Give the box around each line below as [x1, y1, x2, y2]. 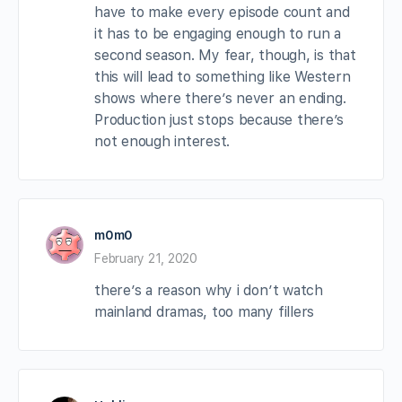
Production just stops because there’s [94, 110, 345, 128]
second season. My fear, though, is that [94, 46, 356, 64]
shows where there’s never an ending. [94, 89, 346, 107]
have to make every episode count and [94, 3, 350, 21]
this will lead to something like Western [94, 67, 351, 85]
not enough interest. [94, 132, 231, 150]
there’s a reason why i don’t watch [94, 281, 323, 299]
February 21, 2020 [94, 250, 197, 266]
